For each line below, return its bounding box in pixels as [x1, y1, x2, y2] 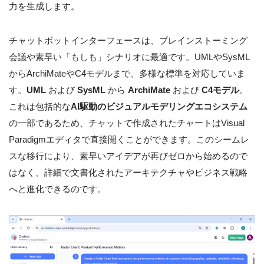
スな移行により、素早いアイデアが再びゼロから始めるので [9, 151, 247, 161]
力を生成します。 [9, 1, 80, 12]
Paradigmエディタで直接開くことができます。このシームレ [9, 134, 249, 145]
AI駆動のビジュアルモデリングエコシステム [71, 101, 247, 112]
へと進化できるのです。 [9, 184, 106, 194]
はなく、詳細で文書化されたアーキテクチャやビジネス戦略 [9, 167, 247, 178]
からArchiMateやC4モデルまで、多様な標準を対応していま [9, 68, 245, 79]
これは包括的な [9, 101, 71, 112]
